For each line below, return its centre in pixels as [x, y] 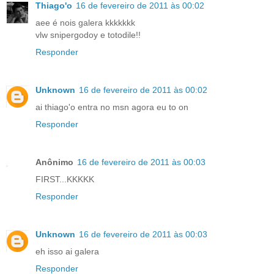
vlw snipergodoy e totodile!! [88, 35]
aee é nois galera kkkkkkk [85, 22]
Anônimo [54, 162]
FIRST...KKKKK [65, 179]
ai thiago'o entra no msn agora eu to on [112, 107]
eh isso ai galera [67, 251]
